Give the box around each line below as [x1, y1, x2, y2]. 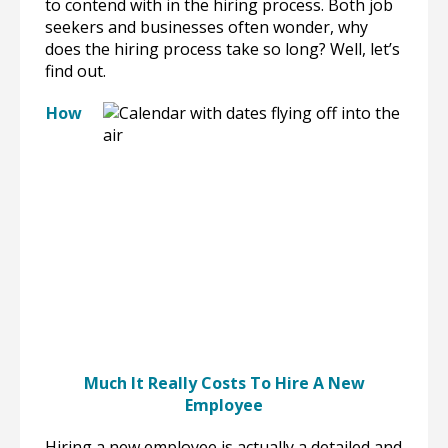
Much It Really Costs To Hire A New [83, 372, 365, 394]
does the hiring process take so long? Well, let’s [45, 38, 400, 60]
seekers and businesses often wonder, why [45, 16, 368, 38]
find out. [45, 60, 106, 82]
